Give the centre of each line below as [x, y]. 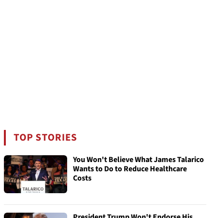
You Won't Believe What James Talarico [138, 160]
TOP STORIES [46, 137]
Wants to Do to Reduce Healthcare [130, 169]
